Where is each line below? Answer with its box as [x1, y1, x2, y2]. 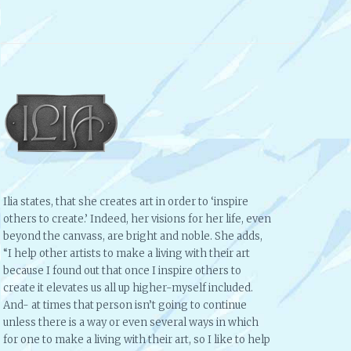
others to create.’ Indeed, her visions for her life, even [3, 212, 271, 226]
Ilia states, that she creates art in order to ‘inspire [3, 194, 248, 208]
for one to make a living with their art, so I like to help [3, 332, 270, 346]
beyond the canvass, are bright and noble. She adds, [3, 229, 262, 243]
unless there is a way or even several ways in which [3, 315, 259, 329]
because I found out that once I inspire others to [3, 263, 241, 277]
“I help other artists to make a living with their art [3, 246, 250, 260]
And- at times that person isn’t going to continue [3, 298, 247, 312]
